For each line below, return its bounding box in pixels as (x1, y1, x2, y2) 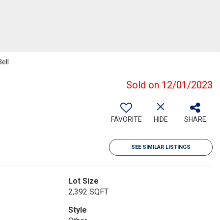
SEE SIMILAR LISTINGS (131, 144, 191, 150)
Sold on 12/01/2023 (126, 79, 213, 91)
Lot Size (68, 176, 99, 186)
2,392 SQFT (68, 187, 109, 196)
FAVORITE (110, 115, 142, 123)
